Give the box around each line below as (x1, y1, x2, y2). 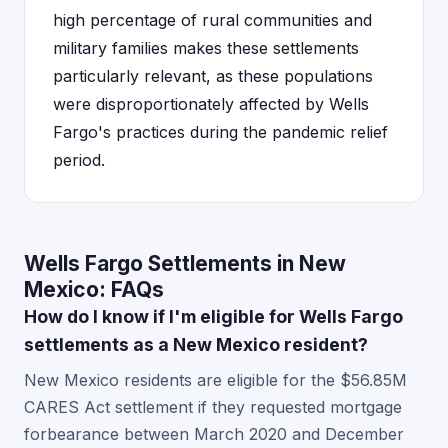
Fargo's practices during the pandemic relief (53, 122, 388, 142)
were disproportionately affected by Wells (53, 94, 369, 114)
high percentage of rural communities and (53, 10, 372, 30)
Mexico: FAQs (24, 277, 164, 302)
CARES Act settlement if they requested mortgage (24, 397, 402, 417)
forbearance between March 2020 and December (24, 424, 404, 444)
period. (53, 150, 105, 170)
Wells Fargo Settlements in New (24, 251, 346, 276)
